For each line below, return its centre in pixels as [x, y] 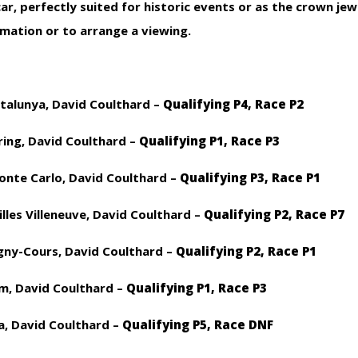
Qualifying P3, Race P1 [250, 178]
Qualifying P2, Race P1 [246, 251]
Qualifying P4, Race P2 [233, 104]
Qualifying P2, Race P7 [274, 215]
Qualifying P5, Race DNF [198, 325]
